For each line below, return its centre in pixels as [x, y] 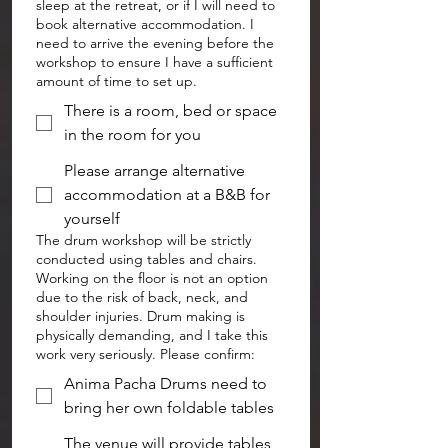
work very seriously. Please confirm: [145, 354]
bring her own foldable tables [169, 407]
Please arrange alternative [154, 170]
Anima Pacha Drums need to [165, 383]
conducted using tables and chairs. [146, 259]
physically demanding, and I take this [152, 335]
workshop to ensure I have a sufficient [154, 62]
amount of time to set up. [116, 81]
